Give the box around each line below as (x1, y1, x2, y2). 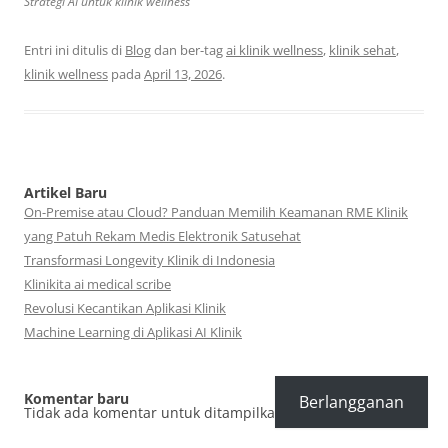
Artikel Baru (24, 183, 107, 203)
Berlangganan (299, 391, 404, 413)
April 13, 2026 (144, 65, 222, 84)
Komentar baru (24, 389, 129, 409)
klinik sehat (329, 41, 396, 60)
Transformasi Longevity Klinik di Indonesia (24, 251, 275, 270)
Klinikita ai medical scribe (24, 275, 171, 294)
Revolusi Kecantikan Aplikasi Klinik (24, 299, 226, 318)
